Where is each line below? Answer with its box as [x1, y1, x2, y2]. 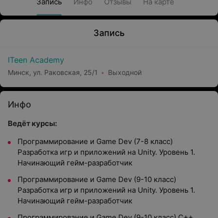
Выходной [108, 68, 142, 76]
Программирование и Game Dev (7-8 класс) [18, 137, 173, 146]
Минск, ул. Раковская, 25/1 [8, 68, 98, 76]
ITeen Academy [8, 55, 64, 65]
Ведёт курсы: [8, 119, 57, 128]
